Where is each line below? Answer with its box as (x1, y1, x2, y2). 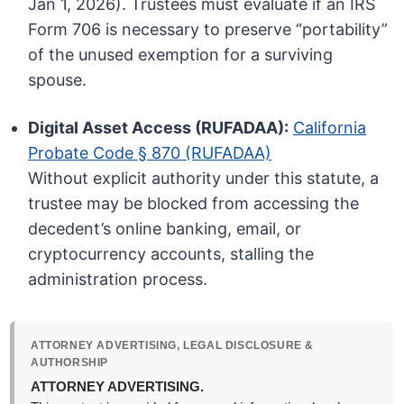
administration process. (28, 270, 208, 289)
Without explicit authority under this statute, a (28, 169, 380, 188)
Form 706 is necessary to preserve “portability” (28, 20, 389, 40)
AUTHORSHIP (31, 356, 109, 370)
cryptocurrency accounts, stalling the (28, 244, 315, 264)
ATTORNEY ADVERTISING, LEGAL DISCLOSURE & (31, 339, 315, 353)
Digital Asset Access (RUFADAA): (28, 118, 289, 138)
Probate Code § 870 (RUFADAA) (28, 143, 272, 163)
